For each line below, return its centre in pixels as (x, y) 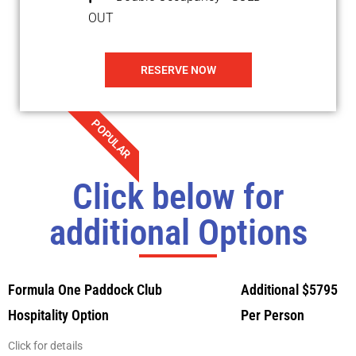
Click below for (178, 197)
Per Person (273, 315)
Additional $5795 (289, 290)
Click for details (45, 346)
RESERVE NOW (178, 70)
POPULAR (111, 139)
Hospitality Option (58, 315)
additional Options (178, 233)
